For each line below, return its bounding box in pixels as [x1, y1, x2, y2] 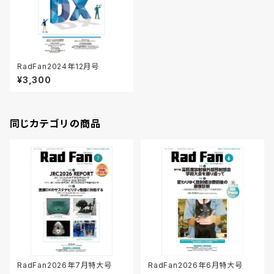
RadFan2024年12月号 [17, 62, 99, 71]
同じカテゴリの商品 [10, 117, 102, 130]
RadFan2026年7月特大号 [17, 261, 112, 270]
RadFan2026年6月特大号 [148, 261, 243, 270]
